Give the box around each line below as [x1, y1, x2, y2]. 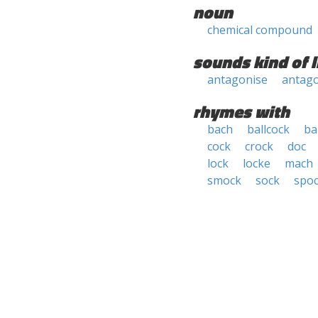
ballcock [247, 121, 290, 137]
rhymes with [193, 99, 290, 124]
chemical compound [207, 22, 312, 38]
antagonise [207, 72, 268, 87]
